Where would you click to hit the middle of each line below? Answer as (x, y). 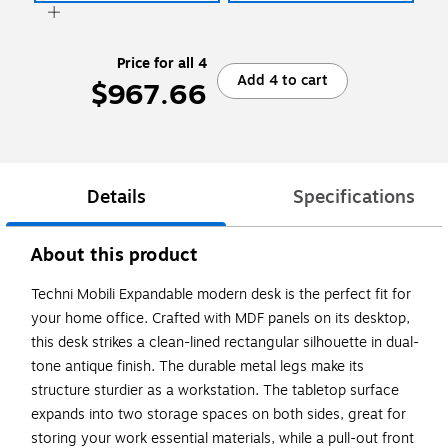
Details (116, 197)
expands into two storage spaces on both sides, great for (218, 415)
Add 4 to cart (282, 80)
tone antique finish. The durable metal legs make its (197, 367)
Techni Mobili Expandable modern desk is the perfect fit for (221, 295)
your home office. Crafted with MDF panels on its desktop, (220, 319)
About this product (114, 255)
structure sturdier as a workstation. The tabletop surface (215, 391)
